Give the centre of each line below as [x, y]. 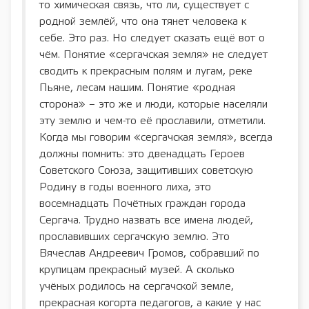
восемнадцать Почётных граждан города [142, 203]
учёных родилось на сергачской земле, [137, 286]
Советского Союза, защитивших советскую [146, 170]
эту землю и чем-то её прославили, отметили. [152, 121]
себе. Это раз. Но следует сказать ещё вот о [152, 38]
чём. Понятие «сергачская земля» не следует [153, 54]
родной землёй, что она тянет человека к [143, 21]
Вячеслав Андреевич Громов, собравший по [149, 253]
